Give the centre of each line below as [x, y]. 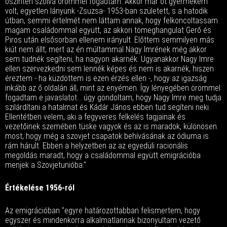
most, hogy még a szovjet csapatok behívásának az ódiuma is [107, 136]
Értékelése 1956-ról [40, 188]
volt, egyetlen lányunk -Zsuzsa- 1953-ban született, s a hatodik [106, 11]
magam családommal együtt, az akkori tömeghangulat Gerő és [108, 30]
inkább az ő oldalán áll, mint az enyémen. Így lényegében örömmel [113, 88]
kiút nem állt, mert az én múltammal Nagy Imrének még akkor [106, 49]
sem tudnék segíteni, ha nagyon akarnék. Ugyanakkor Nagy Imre [109, 59]
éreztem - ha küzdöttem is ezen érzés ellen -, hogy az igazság [106, 78]
